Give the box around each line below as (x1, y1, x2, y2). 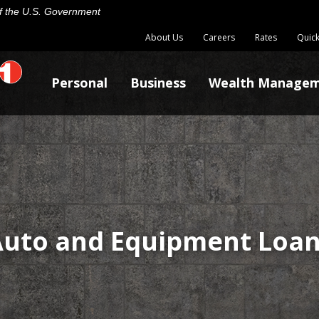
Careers (203, 31, 235, 43)
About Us (145, 31, 183, 43)
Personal (51, 74, 108, 91)
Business (130, 74, 186, 91)
